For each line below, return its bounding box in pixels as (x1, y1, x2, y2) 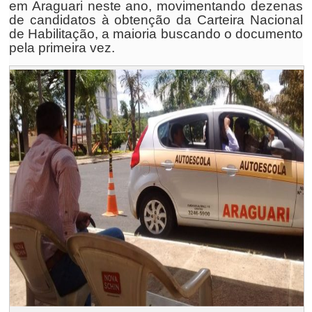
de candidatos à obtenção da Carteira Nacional (9, 13, 303, 27)
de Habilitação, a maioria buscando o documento (9, 26, 303, 41)
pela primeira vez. (9, 40, 116, 55)
